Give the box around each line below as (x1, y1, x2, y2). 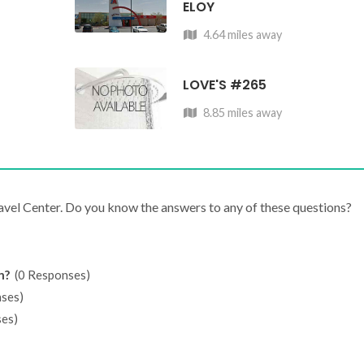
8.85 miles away (201, 105, 283, 119)
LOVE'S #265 (183, 75, 267, 94)
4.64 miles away (201, 27, 283, 41)
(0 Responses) (10, 266, 90, 282)
